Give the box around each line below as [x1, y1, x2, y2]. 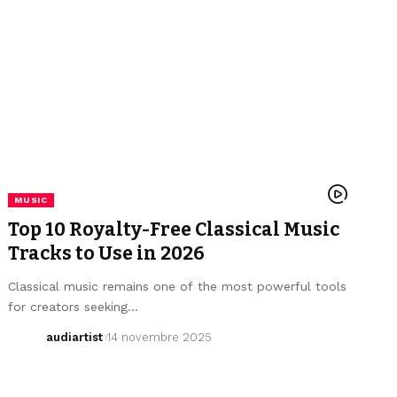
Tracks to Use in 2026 [8, 241, 206, 265]
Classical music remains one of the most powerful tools [8, 278, 347, 293]
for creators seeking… [8, 299, 139, 314]
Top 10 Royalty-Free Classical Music [8, 217, 340, 241]
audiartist [45, 330, 103, 344]
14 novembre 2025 [106, 330, 213, 344]
